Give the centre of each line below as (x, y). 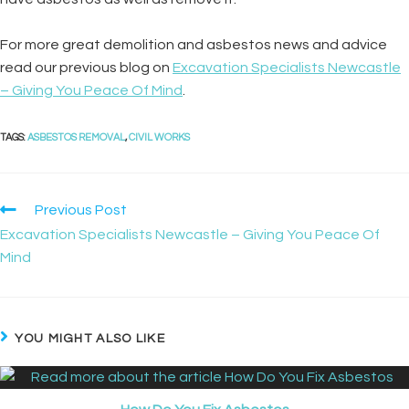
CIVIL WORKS (159, 138)
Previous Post (81, 210)
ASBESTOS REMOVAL (76, 138)
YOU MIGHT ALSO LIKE (90, 339)
